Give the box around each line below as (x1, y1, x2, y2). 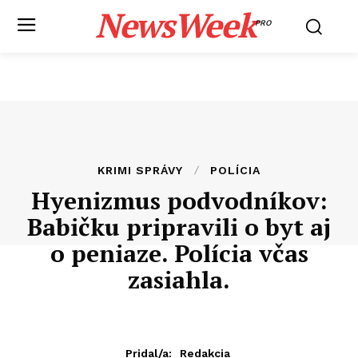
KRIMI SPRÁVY (97, 164, 183, 177)
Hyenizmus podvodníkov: (30, 185, 328, 217)
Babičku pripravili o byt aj (27, 211, 331, 243)
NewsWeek (94, 2, 255, 47)
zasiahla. (128, 264, 230, 296)
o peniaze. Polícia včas (50, 237, 308, 269)
